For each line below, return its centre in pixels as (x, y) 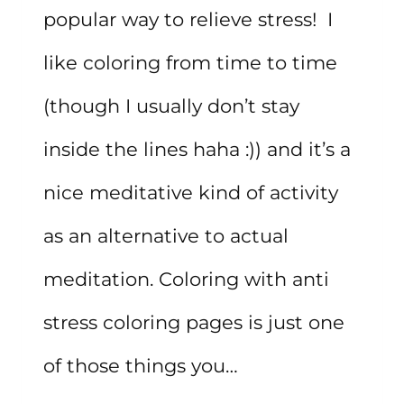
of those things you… (141, 366)
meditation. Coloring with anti (186, 280)
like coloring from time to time (190, 63)
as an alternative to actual (166, 236)
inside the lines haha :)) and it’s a (197, 150)
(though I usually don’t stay (171, 106)
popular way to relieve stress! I (188, 20)
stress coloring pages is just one (194, 323)
